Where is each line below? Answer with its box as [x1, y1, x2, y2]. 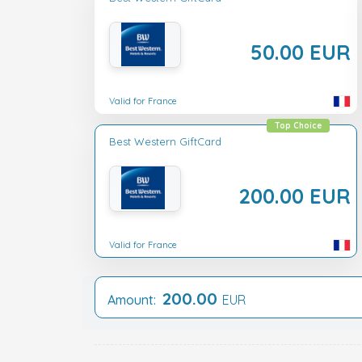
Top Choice [275, 120, 322, 131]
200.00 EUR [238, 182, 351, 208]
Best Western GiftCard [109, 134, 221, 148]
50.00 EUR [250, 39, 351, 65]
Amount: [107, 292, 162, 309]
